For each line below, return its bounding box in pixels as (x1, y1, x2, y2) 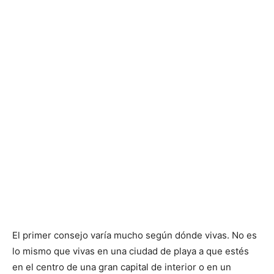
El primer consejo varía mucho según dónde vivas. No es (12, 229, 257, 241)
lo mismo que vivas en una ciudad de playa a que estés (12, 245, 249, 257)
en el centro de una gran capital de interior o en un (12, 261, 231, 273)
